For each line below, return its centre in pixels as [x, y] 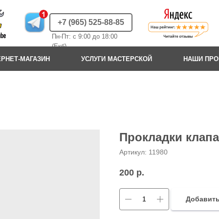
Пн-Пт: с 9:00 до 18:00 [85, 36]
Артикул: [134, 152]
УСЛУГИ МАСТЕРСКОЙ [117, 59]
